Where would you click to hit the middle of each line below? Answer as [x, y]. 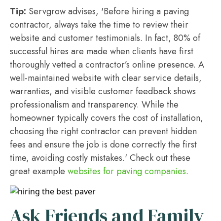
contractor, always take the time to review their [99, 25]
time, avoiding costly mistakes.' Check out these [100, 158]
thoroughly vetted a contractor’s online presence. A [107, 65]
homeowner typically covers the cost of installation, [107, 118]
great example [39, 171]
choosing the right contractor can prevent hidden [103, 131]
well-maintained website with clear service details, [106, 78]
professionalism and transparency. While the [94, 105]
